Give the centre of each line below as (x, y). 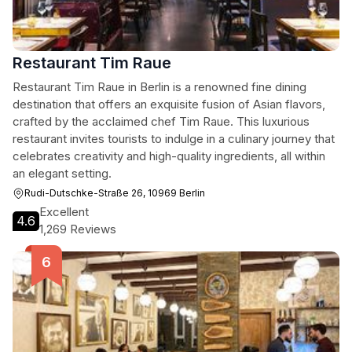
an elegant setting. (62, 173)
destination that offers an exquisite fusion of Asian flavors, (169, 104)
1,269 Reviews (78, 229)
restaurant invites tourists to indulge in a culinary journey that (174, 139)
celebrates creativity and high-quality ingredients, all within (169, 156)
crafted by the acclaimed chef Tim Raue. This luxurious (161, 121)
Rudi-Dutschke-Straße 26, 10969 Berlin (115, 193)
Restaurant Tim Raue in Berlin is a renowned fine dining (159, 87)
